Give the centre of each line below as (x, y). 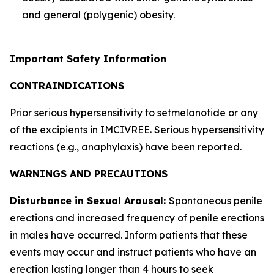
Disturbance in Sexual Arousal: (89, 200)
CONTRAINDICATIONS (67, 85)
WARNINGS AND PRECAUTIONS (89, 173)
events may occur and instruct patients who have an (133, 252)
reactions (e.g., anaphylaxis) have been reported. (126, 146)
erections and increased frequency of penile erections (137, 217)
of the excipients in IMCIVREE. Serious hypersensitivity (137, 129)
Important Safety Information (88, 58)
